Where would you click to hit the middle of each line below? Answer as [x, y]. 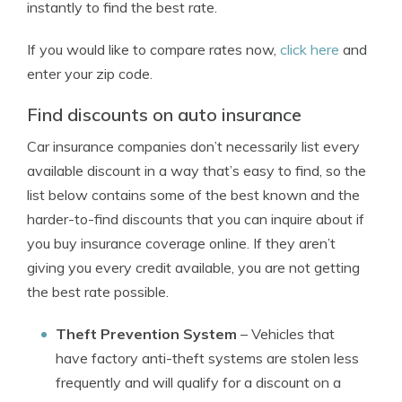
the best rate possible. [98, 292]
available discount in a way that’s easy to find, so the [197, 170]
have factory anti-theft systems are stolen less [207, 358]
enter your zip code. [90, 74]
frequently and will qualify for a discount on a [198, 382]
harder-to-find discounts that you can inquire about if [196, 219]
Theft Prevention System [146, 334]
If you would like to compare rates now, [153, 49]
